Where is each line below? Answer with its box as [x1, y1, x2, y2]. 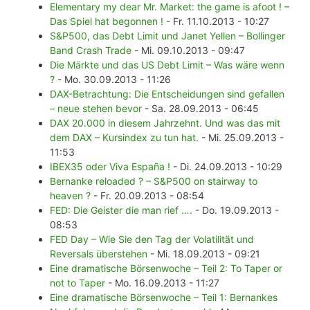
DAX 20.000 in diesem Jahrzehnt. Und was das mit [50, 117, 280, 129]
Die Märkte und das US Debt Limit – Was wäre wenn [50, 59, 284, 71]
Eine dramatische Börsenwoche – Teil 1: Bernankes [50, 291, 277, 304]
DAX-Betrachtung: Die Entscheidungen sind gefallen [50, 88, 284, 100]
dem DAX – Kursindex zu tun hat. [50, 131, 199, 144]
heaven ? [50, 190, 91, 202]
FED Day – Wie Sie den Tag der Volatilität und [50, 233, 254, 246]
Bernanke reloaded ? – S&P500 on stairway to [50, 175, 257, 188]
